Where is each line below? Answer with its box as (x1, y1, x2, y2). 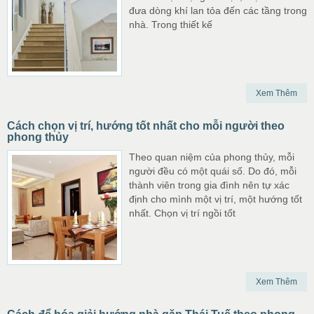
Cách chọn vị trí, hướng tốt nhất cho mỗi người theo (7, 120, 285, 132)
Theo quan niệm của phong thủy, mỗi (129, 151, 294, 163)
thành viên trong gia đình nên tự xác (129, 179, 289, 191)
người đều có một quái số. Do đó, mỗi (129, 165, 296, 177)
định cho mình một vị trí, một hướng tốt (129, 193, 302, 205)
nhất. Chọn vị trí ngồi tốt (129, 207, 235, 219)
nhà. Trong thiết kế (129, 19, 212, 30)
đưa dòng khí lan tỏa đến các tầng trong (129, 5, 307, 16)
